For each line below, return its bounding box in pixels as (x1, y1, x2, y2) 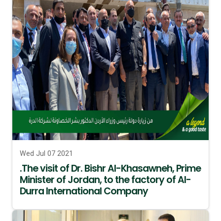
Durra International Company (20, 184, 148, 198)
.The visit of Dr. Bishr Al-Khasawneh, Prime (20, 161, 201, 175)
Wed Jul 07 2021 (20, 149, 73, 158)
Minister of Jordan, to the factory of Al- (20, 173, 191, 186)
